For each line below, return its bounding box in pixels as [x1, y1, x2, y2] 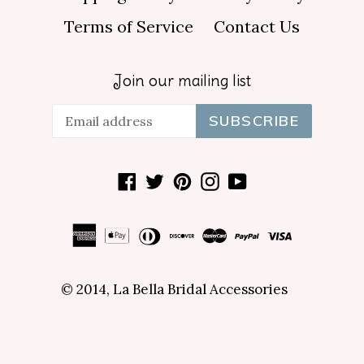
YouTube [245, 168, 314, 189]
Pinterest [190, 168, 262, 189]
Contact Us [214, 16, 300, 37]
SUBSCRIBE [209, 111, 299, 131]
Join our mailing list [113, 71, 251, 91]
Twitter [162, 168, 221, 189]
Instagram [218, 168, 297, 189]
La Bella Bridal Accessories [112, 279, 288, 298]
